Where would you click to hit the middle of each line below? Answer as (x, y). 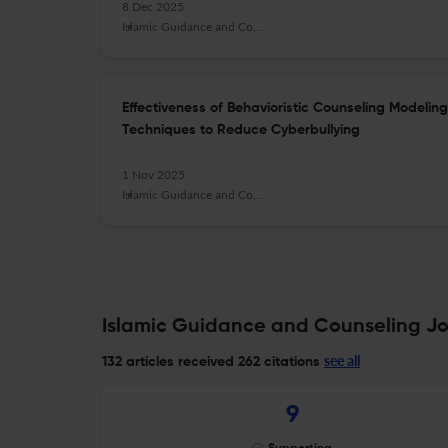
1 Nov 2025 (153, 174)
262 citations (277, 362)
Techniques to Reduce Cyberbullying (241, 130)
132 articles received (168, 362)
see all (342, 360)
